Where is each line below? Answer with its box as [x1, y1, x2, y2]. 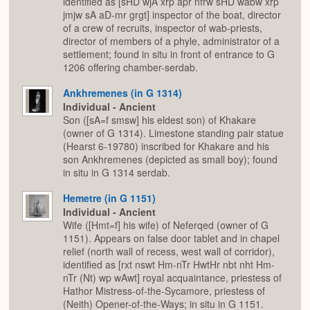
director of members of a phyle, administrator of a [63, 34, 280, 48]
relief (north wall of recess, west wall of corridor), [63, 244, 275, 259]
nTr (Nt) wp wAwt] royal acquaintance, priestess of [63, 271, 282, 285]
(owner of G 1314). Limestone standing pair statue [63, 126, 284, 140]
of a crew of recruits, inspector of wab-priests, [63, 21, 262, 35]
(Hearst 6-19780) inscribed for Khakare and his [63, 139, 269, 154]
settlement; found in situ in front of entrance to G [63, 47, 275, 62]
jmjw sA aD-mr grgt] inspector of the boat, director [63, 8, 281, 22]
